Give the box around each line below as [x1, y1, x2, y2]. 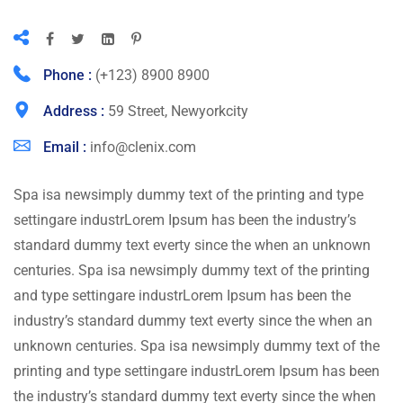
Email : [43, 139, 90, 157]
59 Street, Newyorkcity [108, 103, 248, 121]
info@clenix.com [90, 139, 196, 157]
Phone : [43, 67, 95, 85]
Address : [43, 103, 108, 121]
